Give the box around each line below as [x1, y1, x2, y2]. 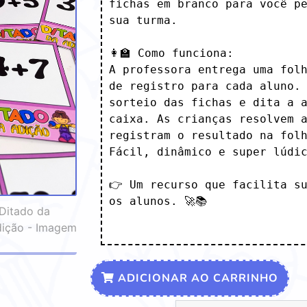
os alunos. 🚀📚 [109, 194, 207, 208]
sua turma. [109, 13, 177, 27]
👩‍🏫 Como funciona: [109, 46, 234, 60]
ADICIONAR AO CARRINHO [114, 270, 278, 286]
